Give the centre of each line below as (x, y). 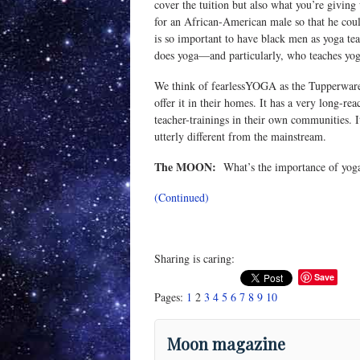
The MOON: (185, 166)
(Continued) (182, 197)
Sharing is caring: (194, 259)
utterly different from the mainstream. (240, 136)
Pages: (170, 297)
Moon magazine (226, 344)
